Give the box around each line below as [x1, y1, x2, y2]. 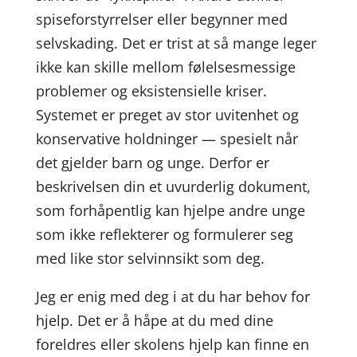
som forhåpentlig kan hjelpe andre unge [35, 201, 305, 220]
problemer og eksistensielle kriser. [35, 81, 267, 100]
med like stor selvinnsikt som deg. [35, 249, 265, 268]
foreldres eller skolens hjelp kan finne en [35, 335, 309, 354]
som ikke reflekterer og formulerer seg [35, 225, 293, 244]
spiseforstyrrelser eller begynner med [35, 10, 288, 29]
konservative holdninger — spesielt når [35, 129, 298, 148]
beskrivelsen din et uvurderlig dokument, [35, 177, 311, 196]
